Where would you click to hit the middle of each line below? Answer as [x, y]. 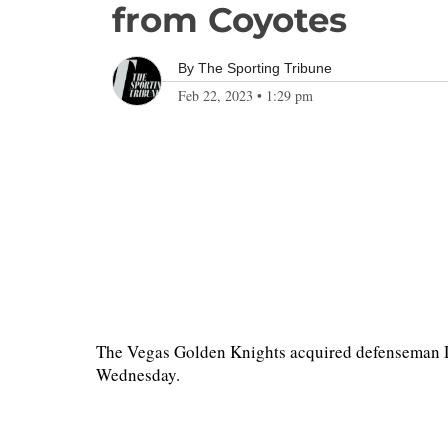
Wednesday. [138, 374]
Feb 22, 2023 [215, 95]
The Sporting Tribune [265, 68]
